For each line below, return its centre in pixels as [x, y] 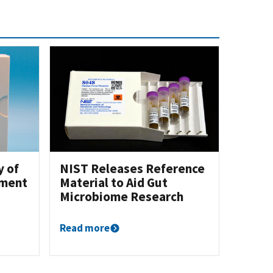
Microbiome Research [122, 196]
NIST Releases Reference [133, 168]
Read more [85, 228]
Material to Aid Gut [114, 182]
